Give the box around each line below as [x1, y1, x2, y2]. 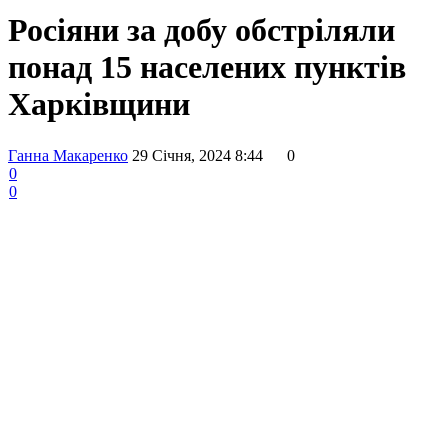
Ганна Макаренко [8, 146, 128, 164]
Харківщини [8, 86, 190, 123]
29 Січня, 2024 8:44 [132, 146, 263, 164]
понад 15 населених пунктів [8, 49, 406, 86]
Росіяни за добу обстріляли [8, 12, 395, 49]
